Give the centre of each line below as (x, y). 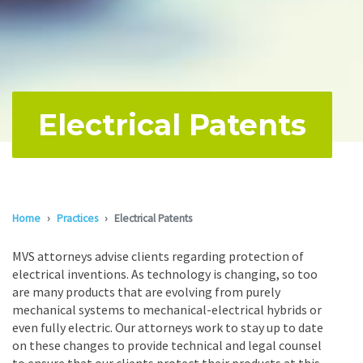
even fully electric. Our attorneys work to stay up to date (168, 327)
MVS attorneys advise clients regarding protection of (158, 256)
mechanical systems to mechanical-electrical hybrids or (167, 310)
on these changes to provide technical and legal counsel (167, 345)
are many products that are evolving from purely (146, 292)
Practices (77, 218)
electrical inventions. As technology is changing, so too (165, 274)
